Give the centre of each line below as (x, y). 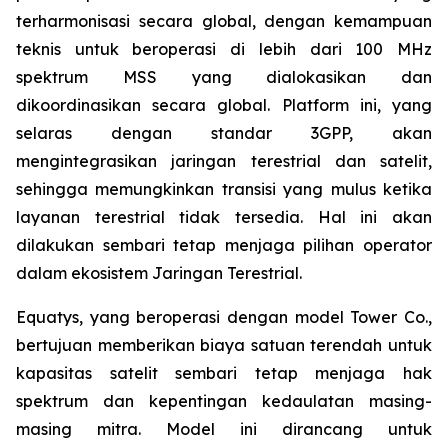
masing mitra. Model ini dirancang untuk (224, 429)
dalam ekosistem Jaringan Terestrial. (159, 273)
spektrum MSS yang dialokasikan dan (224, 77)
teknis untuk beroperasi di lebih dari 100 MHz (224, 49)
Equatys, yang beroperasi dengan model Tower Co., (224, 317)
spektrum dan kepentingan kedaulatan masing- (224, 401)
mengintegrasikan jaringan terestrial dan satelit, (224, 161)
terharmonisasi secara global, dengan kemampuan (224, 21)
